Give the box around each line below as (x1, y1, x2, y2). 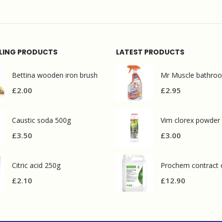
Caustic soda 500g (12, 115, 71, 125)
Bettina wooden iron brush (12, 70, 98, 80)
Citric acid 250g (12, 161, 60, 170)
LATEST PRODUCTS (116, 47, 184, 57)
